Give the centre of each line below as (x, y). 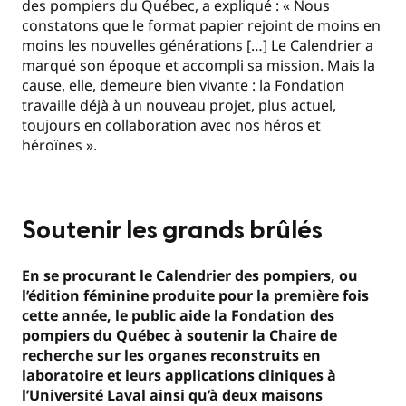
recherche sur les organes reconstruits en (171, 356)
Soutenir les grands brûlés (172, 230)
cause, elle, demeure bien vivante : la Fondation (183, 85)
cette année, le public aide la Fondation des (178, 316)
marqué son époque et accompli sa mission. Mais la (198, 65)
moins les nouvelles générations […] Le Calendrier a (198, 45)
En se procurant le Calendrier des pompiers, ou (190, 276)
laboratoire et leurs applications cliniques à (179, 376)
